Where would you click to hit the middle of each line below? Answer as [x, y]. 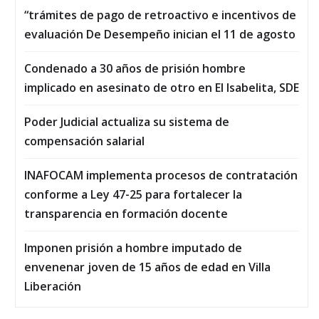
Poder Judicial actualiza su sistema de [127, 122]
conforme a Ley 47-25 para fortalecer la [133, 195]
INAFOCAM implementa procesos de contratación [161, 176]
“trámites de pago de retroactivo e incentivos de [160, 15]
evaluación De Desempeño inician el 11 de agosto [160, 35]
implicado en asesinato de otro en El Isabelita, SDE [162, 88]
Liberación [53, 287]
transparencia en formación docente [126, 214]
